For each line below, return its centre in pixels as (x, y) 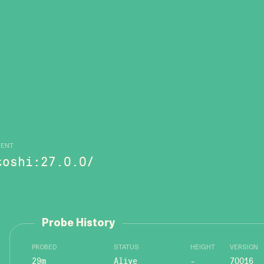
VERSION (244, 248)
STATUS (126, 248)
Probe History (78, 224)
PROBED (44, 248)
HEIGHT (203, 248)
